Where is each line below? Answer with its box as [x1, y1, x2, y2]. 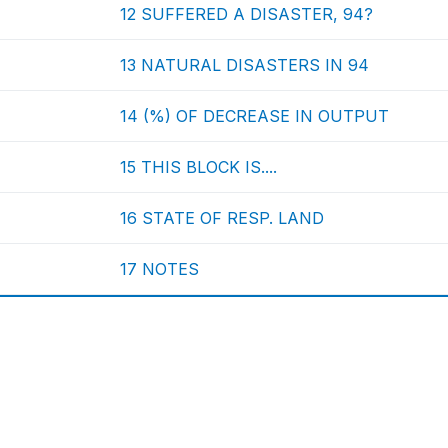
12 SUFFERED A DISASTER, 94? [120, 4, 374, 24]
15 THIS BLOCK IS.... [120, 157, 278, 177]
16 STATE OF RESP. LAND [120, 208, 325, 228]
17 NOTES [120, 259, 200, 279]
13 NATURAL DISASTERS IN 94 [120, 55, 370, 75]
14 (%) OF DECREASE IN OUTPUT [120, 106, 390, 126]
